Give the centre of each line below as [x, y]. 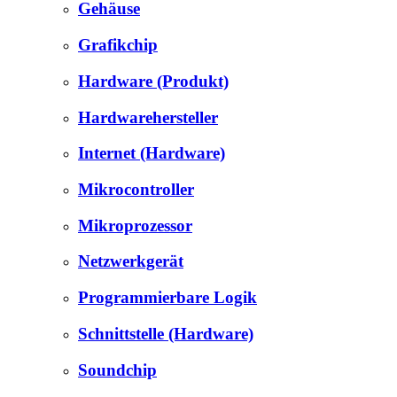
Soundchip [117, 370]
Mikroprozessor [135, 225]
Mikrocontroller [136, 189]
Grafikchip [118, 45]
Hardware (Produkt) [153, 81]
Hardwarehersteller [148, 117]
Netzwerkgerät [131, 261]
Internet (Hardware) [152, 153]
